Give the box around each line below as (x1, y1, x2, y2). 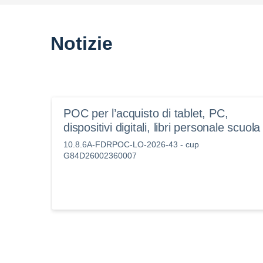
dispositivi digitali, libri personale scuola (63, 121, 261, 134)
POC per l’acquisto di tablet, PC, (63, 107, 228, 120)
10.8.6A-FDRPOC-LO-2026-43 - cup (63, 140, 199, 149)
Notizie (50, 33, 113, 54)
